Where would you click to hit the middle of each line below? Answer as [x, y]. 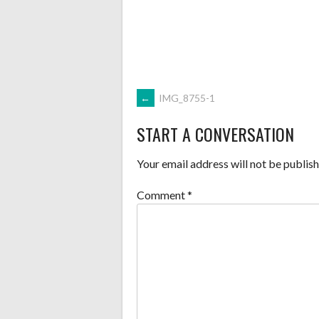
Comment [162, 194]
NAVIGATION [193, 146]
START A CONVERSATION [215, 134]
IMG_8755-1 [186, 98]
